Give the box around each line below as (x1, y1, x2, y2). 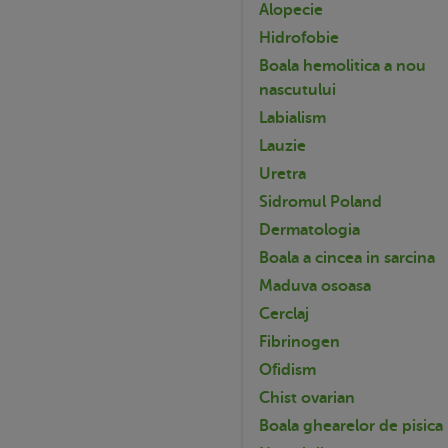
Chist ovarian (259, 388, 355, 407)
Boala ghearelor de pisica (259, 416, 443, 435)
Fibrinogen (259, 332, 340, 351)
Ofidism (259, 360, 316, 379)
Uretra (259, 164, 306, 183)
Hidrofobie (259, 28, 339, 47)
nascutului (259, 80, 336, 99)
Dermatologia (259, 220, 360, 239)
